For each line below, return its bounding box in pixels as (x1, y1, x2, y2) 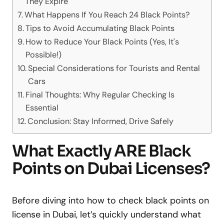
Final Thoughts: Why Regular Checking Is (25, 89, 175, 100)
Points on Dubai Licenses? (12, 158, 210, 178)
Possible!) (25, 49, 62, 60)
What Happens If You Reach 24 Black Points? (24, 9, 190, 20)
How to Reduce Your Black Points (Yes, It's (25, 36, 179, 47)
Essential (25, 102, 59, 113)
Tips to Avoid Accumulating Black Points (25, 23, 175, 33)
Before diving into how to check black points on (12, 194, 209, 206)
